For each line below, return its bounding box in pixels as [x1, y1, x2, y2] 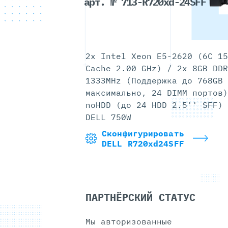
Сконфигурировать [102, 128, 184, 138]
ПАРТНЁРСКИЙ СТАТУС [85, 190, 195, 204]
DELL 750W [85, 112, 131, 122]
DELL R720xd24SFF [102, 138, 184, 149]
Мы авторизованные [85, 216, 172, 226]
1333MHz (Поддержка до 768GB [85, 75, 223, 85]
